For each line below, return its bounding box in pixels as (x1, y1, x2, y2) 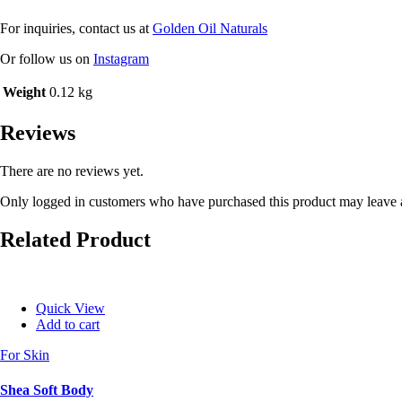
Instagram (93, 51, 149, 67)
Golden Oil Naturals (153, 21, 267, 37)
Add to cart (36, 316, 100, 332)
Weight (3, 84, 46, 100)
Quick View (36, 300, 105, 316)
